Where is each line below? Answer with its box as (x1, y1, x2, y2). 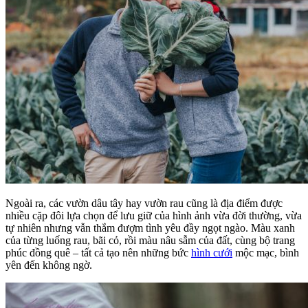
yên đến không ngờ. (5, 258, 92, 271)
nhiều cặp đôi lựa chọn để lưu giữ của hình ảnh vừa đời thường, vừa (5, 209, 302, 221)
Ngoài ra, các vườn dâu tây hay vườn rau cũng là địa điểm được (5, 197, 283, 209)
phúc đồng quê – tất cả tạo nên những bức (5, 246, 191, 258)
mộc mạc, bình (232, 246, 299, 258)
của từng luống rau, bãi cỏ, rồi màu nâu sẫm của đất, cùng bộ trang (5, 234, 295, 246)
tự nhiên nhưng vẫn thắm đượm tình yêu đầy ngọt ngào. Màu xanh (5, 221, 295, 234)
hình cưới (191, 246, 232, 258)
